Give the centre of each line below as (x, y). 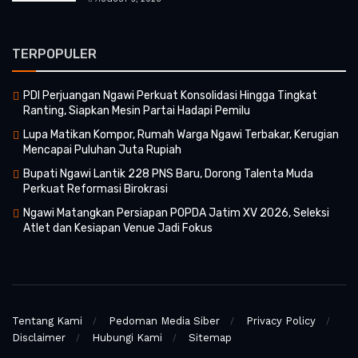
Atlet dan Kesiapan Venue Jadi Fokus (118, 228)
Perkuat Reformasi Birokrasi (95, 189)
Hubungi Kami (127, 338)
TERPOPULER (54, 54)
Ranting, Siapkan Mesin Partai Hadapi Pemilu (137, 110)
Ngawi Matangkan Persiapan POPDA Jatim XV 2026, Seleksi (176, 213)
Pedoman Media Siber (164, 321)
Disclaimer (39, 338)
